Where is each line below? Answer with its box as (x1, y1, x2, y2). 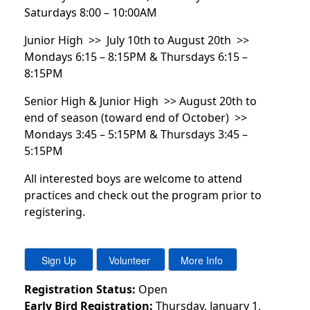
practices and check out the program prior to (24, 187, 262, 203)
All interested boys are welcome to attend (24, 170, 242, 186)
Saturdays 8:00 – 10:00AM (24, 4, 157, 20)
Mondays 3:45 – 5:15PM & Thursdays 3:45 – (24, 126, 248, 142)
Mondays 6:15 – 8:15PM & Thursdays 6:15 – (24, 48, 248, 64)
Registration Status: (24, 281, 136, 297)
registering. (24, 203, 85, 219)
